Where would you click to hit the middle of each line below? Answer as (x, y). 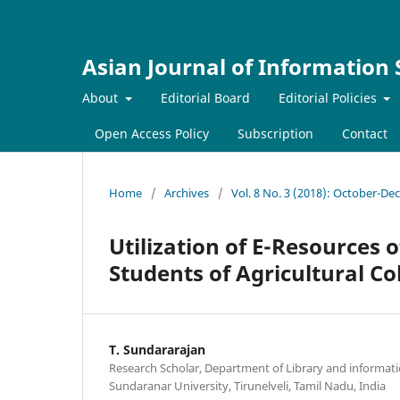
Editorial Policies (329, 97)
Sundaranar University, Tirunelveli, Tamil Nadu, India (247, 385)
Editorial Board (205, 97)
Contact (365, 133)
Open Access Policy (152, 133)
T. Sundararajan (157, 349)
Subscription (275, 133)
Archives (187, 192)
